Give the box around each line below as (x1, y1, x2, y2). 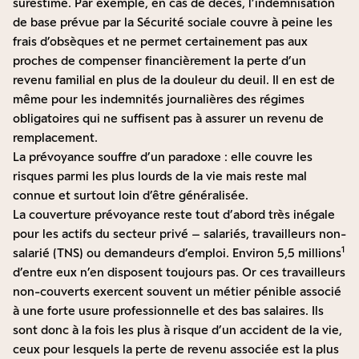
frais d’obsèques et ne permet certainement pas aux (13, 34, 308, 49)
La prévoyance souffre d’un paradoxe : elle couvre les (13, 150, 313, 164)
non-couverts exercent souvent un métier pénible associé (13, 284, 341, 299)
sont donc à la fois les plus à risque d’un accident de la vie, (13, 323, 342, 337)
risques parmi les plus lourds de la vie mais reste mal (13, 169, 307, 184)
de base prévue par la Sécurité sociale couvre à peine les (13, 15, 333, 30)
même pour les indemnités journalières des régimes (13, 92, 305, 107)
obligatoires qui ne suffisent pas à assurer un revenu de (13, 111, 324, 126)
